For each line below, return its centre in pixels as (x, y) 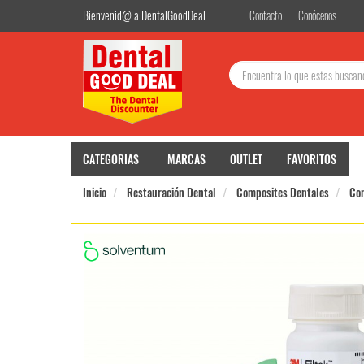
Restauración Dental (171, 192)
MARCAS (186, 159)
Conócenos (317, 15)
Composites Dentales (283, 192)
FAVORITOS (312, 159)
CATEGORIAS (111, 159)
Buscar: (246, 47)
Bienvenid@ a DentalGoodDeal (144, 15)
